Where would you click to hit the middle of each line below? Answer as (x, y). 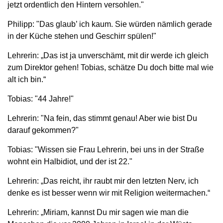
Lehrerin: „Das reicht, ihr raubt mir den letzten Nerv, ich (103, 181)
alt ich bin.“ (27, 79)
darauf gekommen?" (43, 130)
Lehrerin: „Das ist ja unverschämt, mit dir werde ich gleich (108, 55)
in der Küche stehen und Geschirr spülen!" (82, 36)
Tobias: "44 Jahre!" (41, 99)
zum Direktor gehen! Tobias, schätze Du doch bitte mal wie (111, 67)
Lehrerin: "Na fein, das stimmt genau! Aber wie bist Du (102, 118)
